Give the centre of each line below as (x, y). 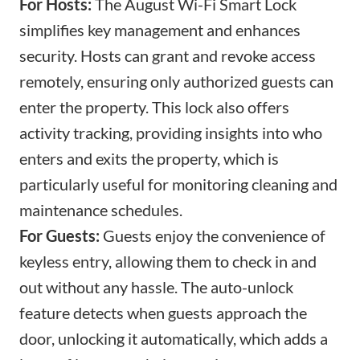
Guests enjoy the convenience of (213, 236)
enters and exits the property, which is (149, 159)
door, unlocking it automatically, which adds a (174, 339)
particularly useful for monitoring (134, 184)
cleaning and (293, 184)
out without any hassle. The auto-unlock (156, 287)
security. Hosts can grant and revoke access (168, 56)
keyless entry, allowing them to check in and (168, 262)
